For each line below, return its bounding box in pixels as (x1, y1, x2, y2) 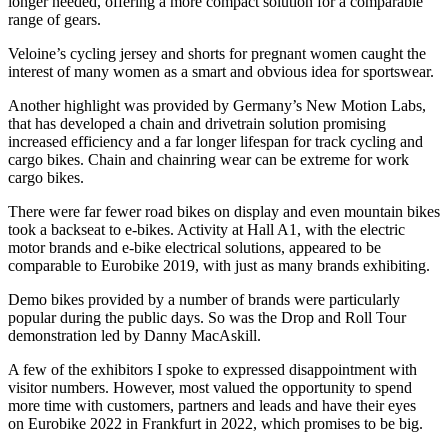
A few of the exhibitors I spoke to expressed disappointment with (8, 361, 417, 379)
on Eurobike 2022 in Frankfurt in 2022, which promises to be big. (8, 415, 427, 433)
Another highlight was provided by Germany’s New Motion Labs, (8, 97, 426, 115)
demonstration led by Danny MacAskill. (8, 327, 265, 345)
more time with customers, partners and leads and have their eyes (8, 397, 416, 415)
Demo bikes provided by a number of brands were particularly (8, 291, 400, 309)
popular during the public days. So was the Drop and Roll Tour (8, 309, 406, 327)
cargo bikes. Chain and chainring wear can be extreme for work (8, 151, 409, 169)
